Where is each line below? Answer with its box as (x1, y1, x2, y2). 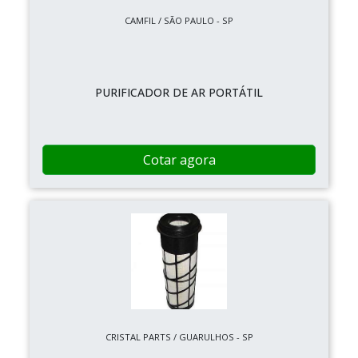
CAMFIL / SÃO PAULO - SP (125, 14, 233, 26)
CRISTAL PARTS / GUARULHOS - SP (105, 330, 253, 343)
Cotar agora (142, 150, 216, 169)
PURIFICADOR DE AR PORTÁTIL (95, 84, 263, 100)
